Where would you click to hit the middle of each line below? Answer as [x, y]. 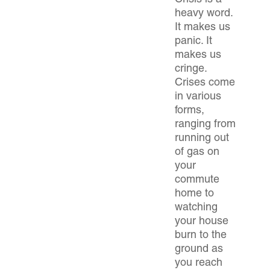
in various [198, 97]
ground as [199, 250]
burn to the [201, 236]
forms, [190, 111]
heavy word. [204, 14]
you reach [199, 263]
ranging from [205, 125]
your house [202, 222]
